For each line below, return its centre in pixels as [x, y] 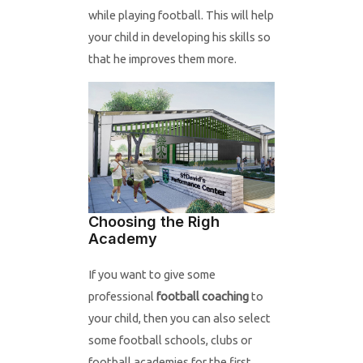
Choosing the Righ [154, 221]
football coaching [202, 296]
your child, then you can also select [179, 318]
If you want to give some [152, 274]
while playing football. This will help [181, 15]
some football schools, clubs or [170, 340]
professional [122, 296]
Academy [122, 238]
